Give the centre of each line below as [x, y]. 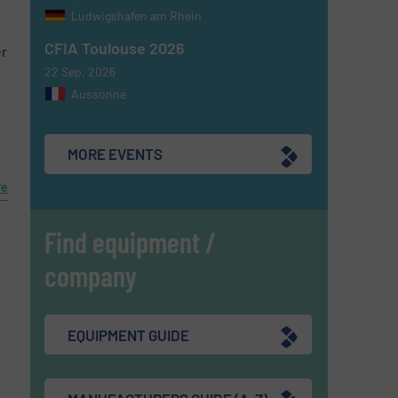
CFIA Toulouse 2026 [115, 48]
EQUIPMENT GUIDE [129, 334]
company [91, 275]
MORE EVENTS [115, 154]
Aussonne [99, 93]
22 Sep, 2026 [80, 71]
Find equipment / [131, 242]
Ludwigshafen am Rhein [137, 15]
